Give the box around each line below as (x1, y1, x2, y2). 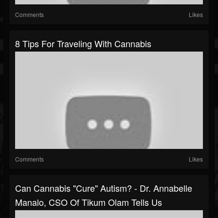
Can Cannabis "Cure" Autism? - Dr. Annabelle (15, 182, 192, 195)
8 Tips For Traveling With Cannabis (15, 37, 151, 50)
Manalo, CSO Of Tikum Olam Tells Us (15, 196, 162, 209)
